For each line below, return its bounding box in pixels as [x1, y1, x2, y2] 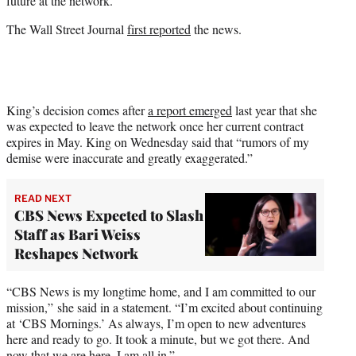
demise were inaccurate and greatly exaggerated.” [6, 149, 253, 166]
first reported [127, 20, 191, 37]
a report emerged [148, 101, 232, 118]
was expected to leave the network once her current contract [6, 117, 304, 134]
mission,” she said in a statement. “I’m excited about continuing [6, 298, 323, 315]
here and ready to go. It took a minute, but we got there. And [6, 330, 310, 347]
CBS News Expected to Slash [14, 205, 203, 225]
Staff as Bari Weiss [14, 224, 141, 244]
